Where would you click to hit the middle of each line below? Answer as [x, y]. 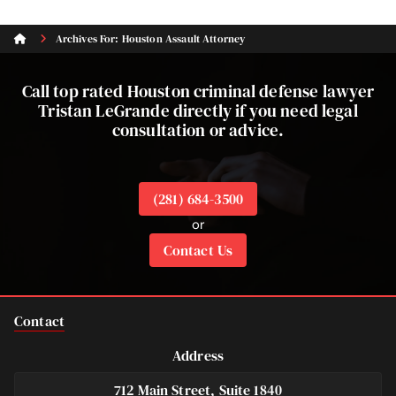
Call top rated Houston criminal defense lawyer [198, 91]
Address [198, 355]
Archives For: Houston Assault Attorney [149, 38]
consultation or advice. [198, 129]
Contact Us [198, 250]
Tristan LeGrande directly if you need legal [198, 110]
